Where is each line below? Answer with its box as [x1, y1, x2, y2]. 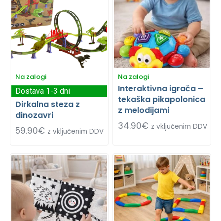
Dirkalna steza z [15, 98, 80, 110]
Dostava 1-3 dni [15, 86, 70, 96]
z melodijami [118, 104, 169, 116]
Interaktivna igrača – [118, 82, 203, 94]
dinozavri [15, 109, 53, 121]
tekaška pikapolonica [118, 93, 205, 105]
